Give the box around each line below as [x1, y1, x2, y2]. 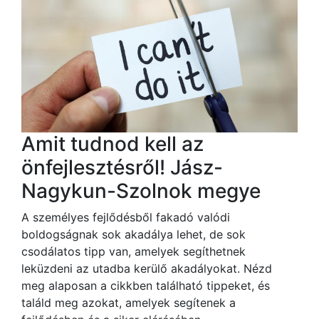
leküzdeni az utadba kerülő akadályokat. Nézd [21, 261, 272, 276]
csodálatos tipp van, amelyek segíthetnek [21, 244, 246, 258]
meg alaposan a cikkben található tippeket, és [21, 278, 270, 293]
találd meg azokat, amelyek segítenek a [21, 295, 236, 310]
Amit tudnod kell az [21, 131, 204, 156]
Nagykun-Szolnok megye [21, 178, 261, 203]
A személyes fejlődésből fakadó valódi [21, 209, 230, 224]
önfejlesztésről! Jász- [21, 155, 223, 179]
